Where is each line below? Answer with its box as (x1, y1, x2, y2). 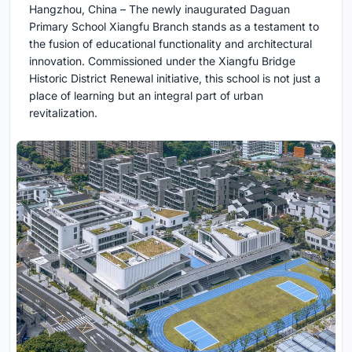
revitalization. (29, 105, 97, 119)
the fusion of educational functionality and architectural (29, 36, 312, 50)
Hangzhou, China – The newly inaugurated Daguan (29, 2, 290, 16)
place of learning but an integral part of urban (29, 88, 263, 102)
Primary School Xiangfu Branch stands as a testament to (29, 19, 319, 33)
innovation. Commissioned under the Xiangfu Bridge (29, 53, 295, 68)
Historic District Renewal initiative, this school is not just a (29, 71, 321, 85)
